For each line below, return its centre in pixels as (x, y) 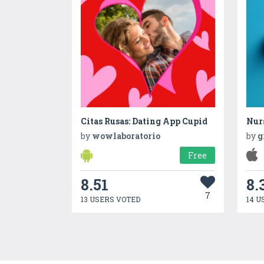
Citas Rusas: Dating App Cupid (144, 121)
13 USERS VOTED (111, 199)
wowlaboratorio (126, 136)
